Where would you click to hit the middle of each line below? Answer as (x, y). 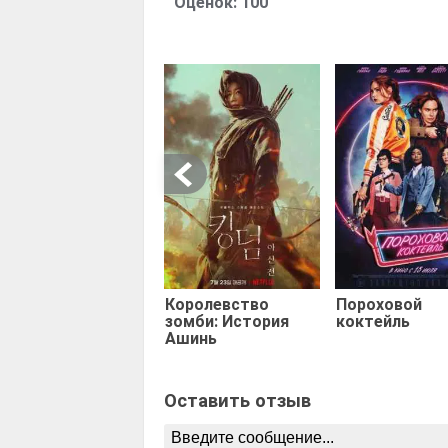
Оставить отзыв (237, 400)
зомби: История (227, 321)
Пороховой (378, 304)
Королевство (217, 304)
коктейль (372, 321)
